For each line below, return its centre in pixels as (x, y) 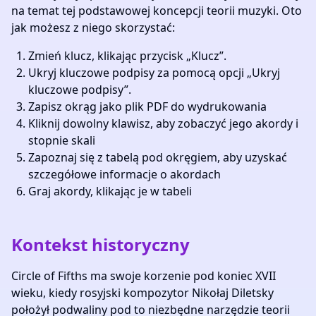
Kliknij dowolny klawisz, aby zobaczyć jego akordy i (163, 123)
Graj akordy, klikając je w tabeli (110, 191)
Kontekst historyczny (101, 244)
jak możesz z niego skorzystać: (93, 28)
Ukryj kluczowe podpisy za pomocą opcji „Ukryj (154, 73)
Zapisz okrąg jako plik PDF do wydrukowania (147, 107)
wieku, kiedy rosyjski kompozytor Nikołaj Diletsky (142, 293)
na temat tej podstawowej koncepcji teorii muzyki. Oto (157, 11)
